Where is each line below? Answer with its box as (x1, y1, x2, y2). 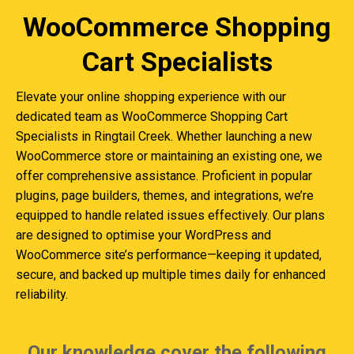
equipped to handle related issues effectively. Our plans (16, 208, 325, 223)
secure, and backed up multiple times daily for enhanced (16, 267, 326, 282)
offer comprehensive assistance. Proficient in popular (16, 168, 312, 183)
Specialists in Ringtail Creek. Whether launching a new (16, 129, 312, 144)
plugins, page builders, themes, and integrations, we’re (16, 188, 314, 203)
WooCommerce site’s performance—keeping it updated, (16, 247, 322, 262)
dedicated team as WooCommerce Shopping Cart (16, 109, 288, 124)
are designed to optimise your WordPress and (16, 228, 271, 243)
